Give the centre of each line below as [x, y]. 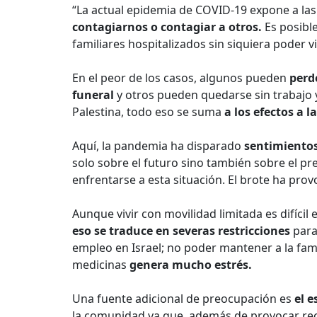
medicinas [101, 265]
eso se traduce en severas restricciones [181, 231]
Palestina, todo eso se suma [148, 112]
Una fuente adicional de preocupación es [182, 299]
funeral [94, 95]
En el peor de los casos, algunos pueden [181, 78]
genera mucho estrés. [191, 265]
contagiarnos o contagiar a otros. [167, 27]
